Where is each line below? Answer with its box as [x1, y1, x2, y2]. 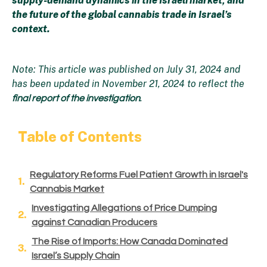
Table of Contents [18, 128, 142, 145]
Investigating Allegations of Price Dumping [32, 203, 217, 213]
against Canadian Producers [32, 217, 157, 227]
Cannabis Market [30, 184, 104, 194]
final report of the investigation [12, 93, 140, 103]
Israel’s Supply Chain [32, 250, 120, 260]
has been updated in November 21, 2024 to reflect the [12, 77, 244, 89]
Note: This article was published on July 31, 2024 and [12, 63, 240, 75]
